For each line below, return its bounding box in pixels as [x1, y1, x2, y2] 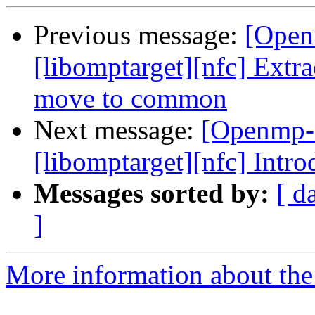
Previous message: [34, 20, 245, 51]
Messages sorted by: [34, 178, 269, 209]
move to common [34, 83, 227, 114]
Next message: [34, 115, 201, 146]
